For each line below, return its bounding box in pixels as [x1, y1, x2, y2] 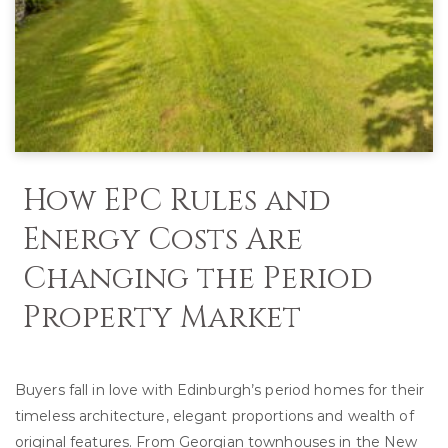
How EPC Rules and [23, 181, 331, 221]
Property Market [23, 298, 301, 338]
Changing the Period [23, 259, 373, 299]
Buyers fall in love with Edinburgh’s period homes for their [15, 381, 425, 399]
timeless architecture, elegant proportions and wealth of [15, 407, 414, 425]
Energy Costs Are [23, 220, 303, 260]
